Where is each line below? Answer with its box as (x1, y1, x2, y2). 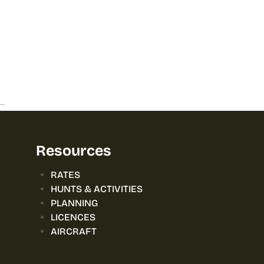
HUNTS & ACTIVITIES (51, 183, 143, 194)
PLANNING (51, 197, 98, 209)
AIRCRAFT (51, 225, 97, 237)
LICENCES (51, 211, 95, 223)
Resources (36, 141, 111, 160)
